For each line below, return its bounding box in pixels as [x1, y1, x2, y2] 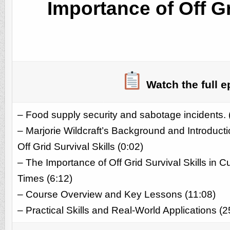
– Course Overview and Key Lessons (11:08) [17, 188, 216, 200]
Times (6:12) [17, 172, 72, 184]
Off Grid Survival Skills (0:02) [17, 141, 143, 152]
